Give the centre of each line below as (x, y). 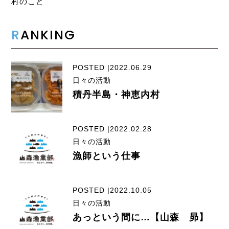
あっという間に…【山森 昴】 (141, 217)
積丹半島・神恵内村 (117, 94)
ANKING (48, 35)
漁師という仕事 (107, 156)
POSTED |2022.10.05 (112, 190)
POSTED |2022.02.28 (112, 129)
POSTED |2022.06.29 (112, 67)
